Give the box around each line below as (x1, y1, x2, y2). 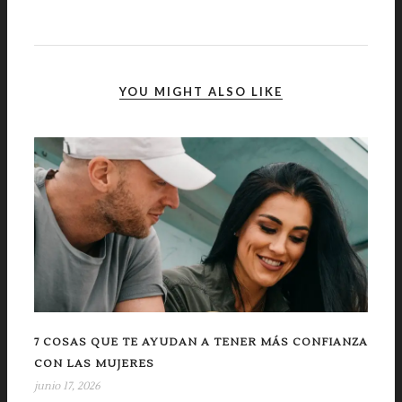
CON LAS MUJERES (34, 357, 154, 371)
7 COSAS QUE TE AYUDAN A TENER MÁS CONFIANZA (34, 336, 368, 350)
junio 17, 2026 (34, 380, 100, 394)
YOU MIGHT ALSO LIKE (119, 84, 283, 99)
